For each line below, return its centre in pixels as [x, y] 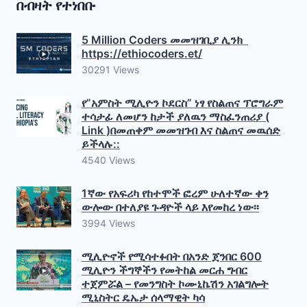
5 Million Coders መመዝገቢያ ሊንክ [165, 40]
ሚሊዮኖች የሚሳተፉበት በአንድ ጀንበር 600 [172, 257]
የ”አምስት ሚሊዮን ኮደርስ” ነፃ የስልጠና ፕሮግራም [182, 103]
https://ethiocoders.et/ [142, 54]
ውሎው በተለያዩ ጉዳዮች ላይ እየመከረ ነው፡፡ [170, 207]
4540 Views [108, 160]
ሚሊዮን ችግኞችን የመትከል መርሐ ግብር [164, 270]
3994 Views [108, 223]
